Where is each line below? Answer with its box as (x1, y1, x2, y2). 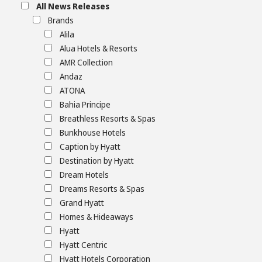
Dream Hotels (60, 169, 109, 181)
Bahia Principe (60, 99, 111, 111)
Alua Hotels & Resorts (60, 43, 137, 54)
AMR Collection (60, 57, 113, 68)
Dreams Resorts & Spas (60, 183, 144, 195)
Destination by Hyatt (60, 155, 134, 167)
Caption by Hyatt (60, 141, 120, 153)
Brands (48, 15, 74, 26)
